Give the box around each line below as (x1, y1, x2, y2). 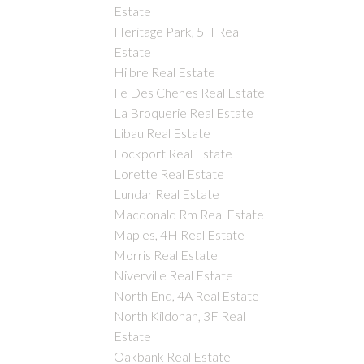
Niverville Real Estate (114, 266, 234, 283)
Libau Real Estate (114, 124, 211, 141)
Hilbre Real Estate (114, 63, 216, 80)
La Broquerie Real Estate (114, 104, 254, 120)
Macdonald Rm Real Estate (114, 206, 265, 222)
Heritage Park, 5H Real (114, 23, 242, 39)
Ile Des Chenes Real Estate (114, 84, 266, 100)
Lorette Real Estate (114, 165, 225, 181)
